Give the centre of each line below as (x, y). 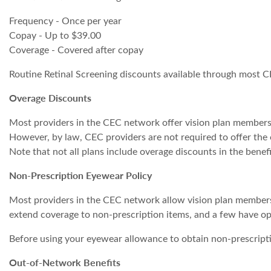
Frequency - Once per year (65, 21)
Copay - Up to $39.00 (55, 35)
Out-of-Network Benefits (65, 263)
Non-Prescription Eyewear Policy (80, 175)
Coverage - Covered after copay (76, 50)
